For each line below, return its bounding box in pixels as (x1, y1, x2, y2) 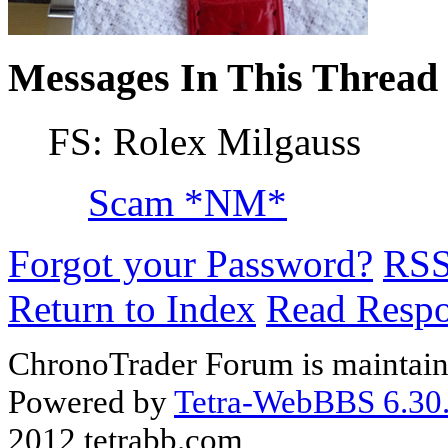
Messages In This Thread (8, 54, 438, 100)
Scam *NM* (88, 181, 287, 225)
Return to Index (8, 287, 256, 331)
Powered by (8, 383, 174, 421)
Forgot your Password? (8, 242, 373, 286)
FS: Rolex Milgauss (48, 120, 361, 164)
